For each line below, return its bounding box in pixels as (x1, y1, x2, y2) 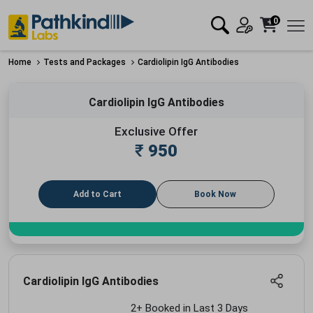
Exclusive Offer (115, 124, 198, 138)
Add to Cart (73, 189, 122, 199)
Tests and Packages (43, 57, 126, 67)
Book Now (194, 189, 237, 199)
